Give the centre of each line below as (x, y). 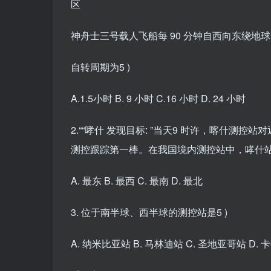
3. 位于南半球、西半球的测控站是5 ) (149, 212)
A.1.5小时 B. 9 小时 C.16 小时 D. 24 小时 (158, 99)
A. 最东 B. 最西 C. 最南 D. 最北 (137, 181)
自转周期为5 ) (100, 67)
